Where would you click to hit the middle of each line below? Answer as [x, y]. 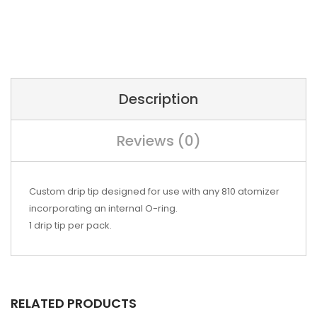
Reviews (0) [158, 141]
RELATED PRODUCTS [74, 303]
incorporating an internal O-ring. [103, 208]
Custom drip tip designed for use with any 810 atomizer [154, 191]
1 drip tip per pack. [70, 225]
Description [158, 99]
